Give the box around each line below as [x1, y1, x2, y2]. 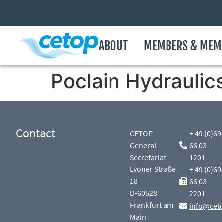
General [130, 140, 157, 150]
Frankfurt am [130, 200, 174, 210]
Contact [16, 125, 55, 141]
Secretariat [130, 152, 166, 162]
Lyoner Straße [130, 164, 176, 174]
